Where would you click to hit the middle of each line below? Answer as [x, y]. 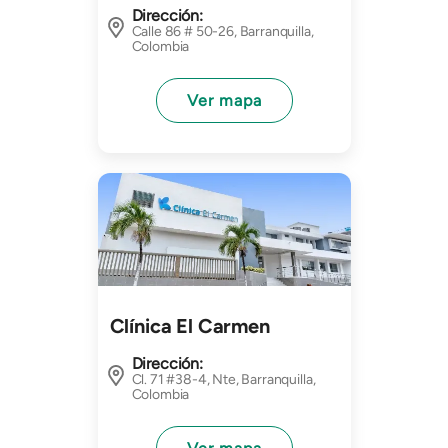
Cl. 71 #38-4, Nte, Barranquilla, [223, 380]
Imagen [122, 183]
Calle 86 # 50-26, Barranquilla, [222, 32]
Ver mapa [224, 100]
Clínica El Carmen [189, 325]
